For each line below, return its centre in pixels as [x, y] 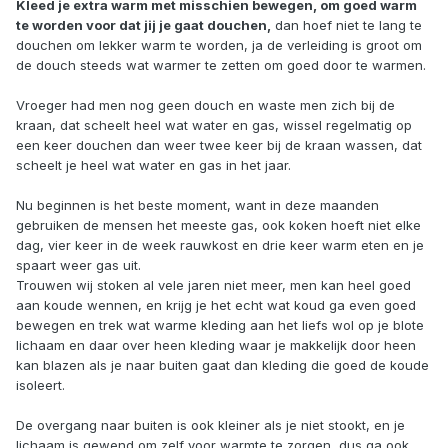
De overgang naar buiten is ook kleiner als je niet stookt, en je [210, 424]
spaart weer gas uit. [78, 264]
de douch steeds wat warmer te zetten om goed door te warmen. [221, 64]
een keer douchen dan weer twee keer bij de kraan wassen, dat [219, 144]
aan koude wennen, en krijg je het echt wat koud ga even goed [216, 304]
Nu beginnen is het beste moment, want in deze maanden [197, 204]
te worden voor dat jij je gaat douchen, [143, 24]
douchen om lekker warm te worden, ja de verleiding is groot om [219, 44]
